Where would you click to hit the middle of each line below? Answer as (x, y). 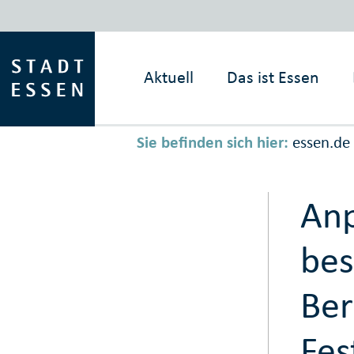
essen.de (321, 143)
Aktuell (169, 77)
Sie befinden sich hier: (212, 143)
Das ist (251, 77)
